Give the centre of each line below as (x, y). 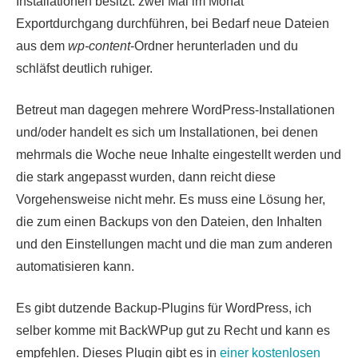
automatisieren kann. (75, 266)
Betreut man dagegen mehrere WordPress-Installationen (175, 109)
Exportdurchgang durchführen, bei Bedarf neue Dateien (173, 23)
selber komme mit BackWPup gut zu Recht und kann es (173, 330)
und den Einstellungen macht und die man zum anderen (174, 244)
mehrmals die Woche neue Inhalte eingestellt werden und (179, 154)
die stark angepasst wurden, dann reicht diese (146, 177)
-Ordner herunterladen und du (214, 46)
